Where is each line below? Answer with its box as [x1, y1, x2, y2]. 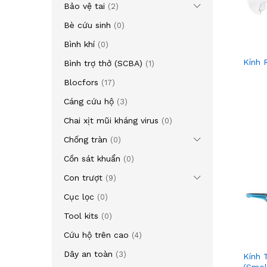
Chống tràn [64, 135, 107, 144]
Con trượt [64, 173, 103, 182]
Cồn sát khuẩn [64, 154, 120, 163]
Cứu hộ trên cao [64, 230, 129, 240]
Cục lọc [64, 192, 94, 201]
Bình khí [64, 39, 95, 49]
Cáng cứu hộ [64, 97, 114, 106]
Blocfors [64, 77, 98, 87]
